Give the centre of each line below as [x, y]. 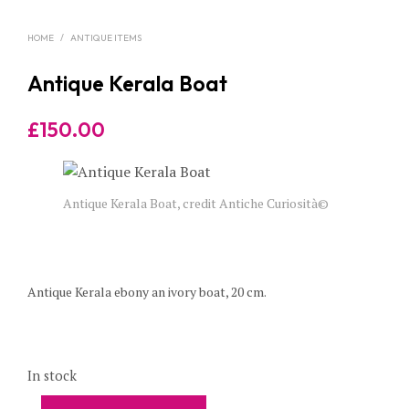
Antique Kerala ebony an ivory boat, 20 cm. [147, 292]
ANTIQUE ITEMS [106, 38]
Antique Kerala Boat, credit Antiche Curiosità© [196, 204]
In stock [52, 376]
